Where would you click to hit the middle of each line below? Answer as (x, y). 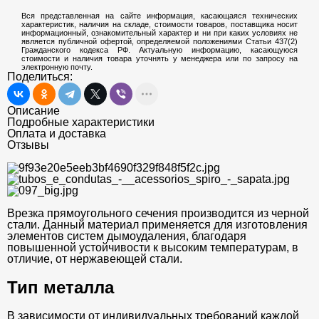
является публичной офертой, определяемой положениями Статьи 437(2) (159, 41)
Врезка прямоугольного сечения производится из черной (158, 213)
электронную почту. (57, 67)
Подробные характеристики (81, 122)
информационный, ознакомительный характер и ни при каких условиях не (159, 33)
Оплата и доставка (57, 134)
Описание (33, 111)
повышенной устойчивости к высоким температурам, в (153, 247)
